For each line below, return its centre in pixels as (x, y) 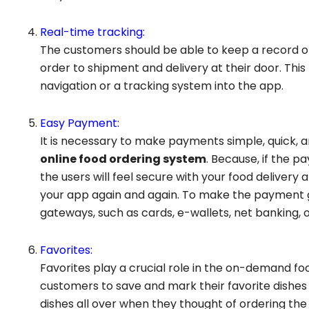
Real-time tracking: (92, 32)
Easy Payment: (80, 123)
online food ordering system (123, 159)
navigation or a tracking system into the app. (162, 86)
